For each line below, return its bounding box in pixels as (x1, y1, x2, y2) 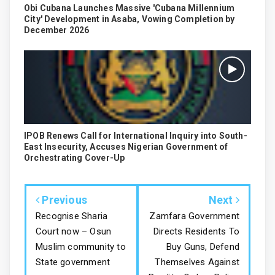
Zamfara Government (149, 210, 239, 222)
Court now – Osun (36, 225, 112, 237)
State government (36, 256, 110, 268)
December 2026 (24, 25, 90, 35)
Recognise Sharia (36, 210, 108, 222)
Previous (39, 193, 88, 206)
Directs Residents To (153, 225, 239, 237)
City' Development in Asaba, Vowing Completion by (24, 14, 235, 24)
